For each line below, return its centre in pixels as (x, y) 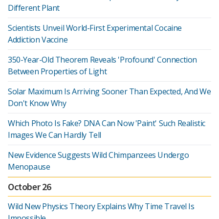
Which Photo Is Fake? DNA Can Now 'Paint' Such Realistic (107, 123)
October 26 (30, 186)
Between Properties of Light (57, 71)
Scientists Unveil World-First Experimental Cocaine (95, 28)
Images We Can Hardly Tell (55, 135)
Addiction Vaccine (38, 40)
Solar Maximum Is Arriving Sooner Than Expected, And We (109, 91)
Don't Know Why (37, 103)
